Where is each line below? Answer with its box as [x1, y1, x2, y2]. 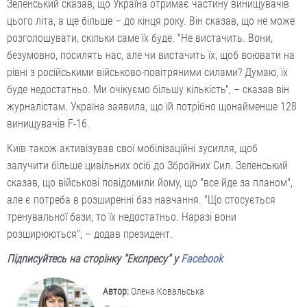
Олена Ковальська [129, 286, 204, 297]
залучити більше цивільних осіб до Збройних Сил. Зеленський [7, 159, 288, 173]
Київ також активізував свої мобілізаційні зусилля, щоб [7, 142, 258, 156]
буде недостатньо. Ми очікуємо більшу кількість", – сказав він [7, 83, 289, 97]
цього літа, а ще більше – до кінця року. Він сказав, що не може [7, 14, 295, 28]
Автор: [103, 286, 129, 297]
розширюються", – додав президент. [7, 228, 173, 241]
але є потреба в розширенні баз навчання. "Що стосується [7, 193, 275, 207]
